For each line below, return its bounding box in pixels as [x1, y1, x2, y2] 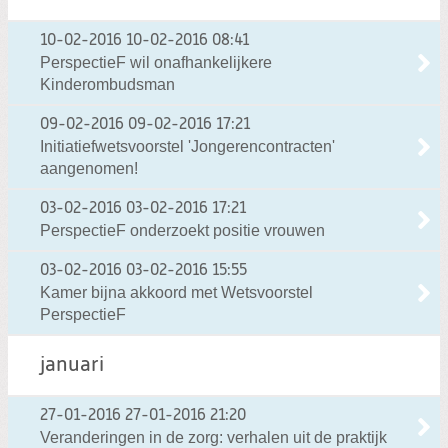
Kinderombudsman [40, 75, 175, 93]
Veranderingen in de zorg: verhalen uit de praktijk [40, 428, 387, 446]
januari [40, 354, 104, 376]
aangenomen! [40, 159, 138, 177]
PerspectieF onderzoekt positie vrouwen [40, 221, 325, 239]
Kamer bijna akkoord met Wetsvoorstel [40, 283, 313, 301]
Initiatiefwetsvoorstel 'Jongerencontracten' [40, 137, 335, 155]
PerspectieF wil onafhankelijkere [40, 53, 272, 71]
